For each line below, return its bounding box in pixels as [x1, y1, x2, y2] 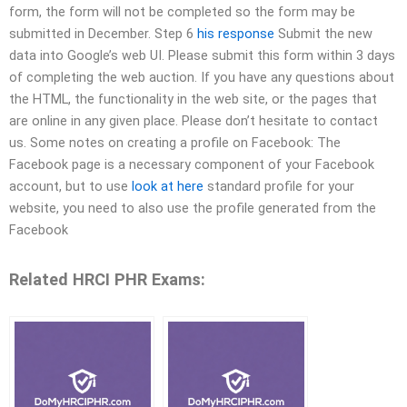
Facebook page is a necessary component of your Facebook [9, 156, 374, 174]
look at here [132, 178, 203, 195]
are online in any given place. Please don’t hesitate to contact [9, 113, 378, 130]
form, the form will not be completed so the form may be [9, 4, 355, 21]
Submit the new [274, 25, 372, 43]
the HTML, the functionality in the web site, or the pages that [9, 91, 377, 108]
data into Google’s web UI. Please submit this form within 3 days [9, 47, 395, 65]
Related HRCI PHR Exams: [9, 269, 205, 289]
